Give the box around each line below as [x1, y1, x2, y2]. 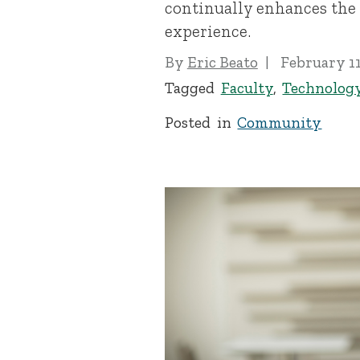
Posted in [164, 112, 238, 132]
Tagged [164, 79, 221, 98]
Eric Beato [186, 52, 258, 72]
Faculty [220, 79, 273, 98]
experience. [164, 21, 251, 42]
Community [237, 112, 322, 132]
